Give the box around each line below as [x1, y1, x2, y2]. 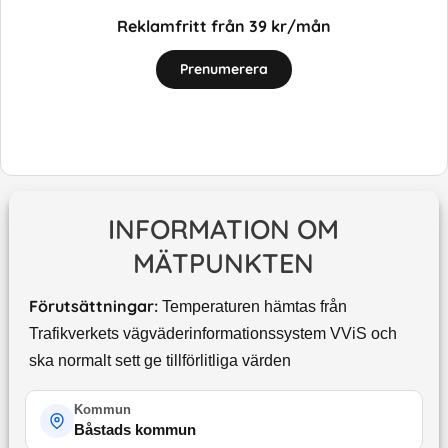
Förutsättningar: [28, 296, 158, 317]
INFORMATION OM [108, 212, 340, 247]
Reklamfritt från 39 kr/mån [117, 15, 331, 36]
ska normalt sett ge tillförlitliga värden [28, 352, 291, 370]
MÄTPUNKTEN [133, 246, 315, 281]
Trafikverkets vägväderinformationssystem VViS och [28, 325, 397, 343]
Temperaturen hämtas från [161, 298, 347, 316]
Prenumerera [180, 59, 268, 78]
